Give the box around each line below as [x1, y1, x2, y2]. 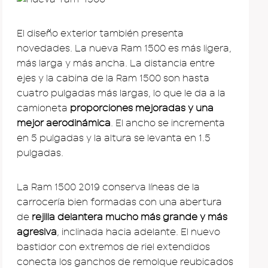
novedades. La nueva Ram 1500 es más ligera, [17, 42, 232, 54]
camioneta [17, 102, 70, 114]
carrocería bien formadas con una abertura [17, 196, 222, 208]
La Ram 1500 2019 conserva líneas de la [17, 181, 200, 193]
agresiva [17, 226, 57, 237]
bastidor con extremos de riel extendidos [17, 241, 210, 252]
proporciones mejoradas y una [70, 102, 214, 114]
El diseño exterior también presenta [17, 28, 184, 39]
